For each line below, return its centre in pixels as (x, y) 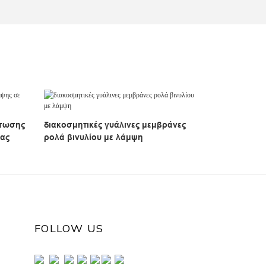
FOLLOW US (69, 228)
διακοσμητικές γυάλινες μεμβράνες (115, 125)
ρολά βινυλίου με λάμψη (94, 137)
